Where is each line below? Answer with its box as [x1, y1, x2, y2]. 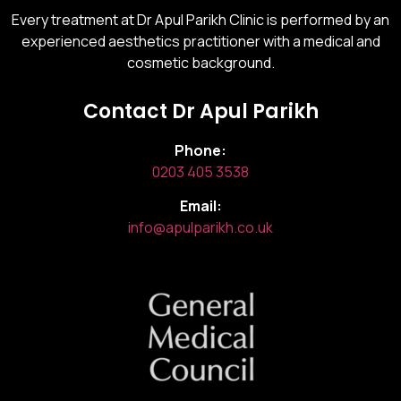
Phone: [175, 140, 226, 160]
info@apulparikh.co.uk [128, 218, 273, 238]
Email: [179, 196, 222, 217]
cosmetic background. [126, 52, 275, 73]
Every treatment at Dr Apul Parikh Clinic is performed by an [12, 9, 389, 30]
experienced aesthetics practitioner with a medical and [21, 30, 380, 51]
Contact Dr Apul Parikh [82, 97, 319, 125]
